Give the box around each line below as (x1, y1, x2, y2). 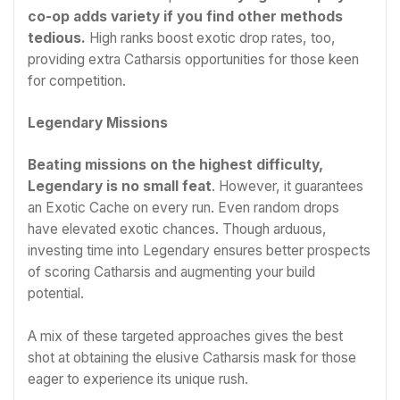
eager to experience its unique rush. (28, 370, 248, 387)
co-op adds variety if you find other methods (28, 7, 343, 25)
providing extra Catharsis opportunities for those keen (28, 50, 359, 68)
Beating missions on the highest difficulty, (28, 156, 323, 174)
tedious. (28, 29, 86, 46)
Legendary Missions (28, 114, 168, 132)
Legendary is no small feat (28, 178, 212, 196)
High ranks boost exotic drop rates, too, (86, 29, 336, 46)
